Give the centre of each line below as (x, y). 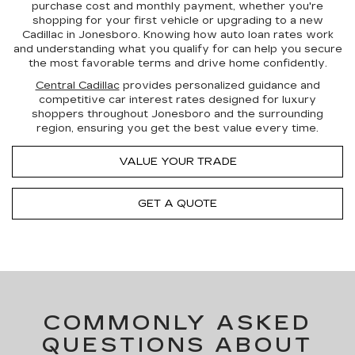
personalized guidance (236, 86)
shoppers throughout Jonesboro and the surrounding (177, 114)
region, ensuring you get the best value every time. (177, 128)
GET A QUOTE (177, 204)
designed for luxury (261, 100)
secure (323, 49)
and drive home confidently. (249, 63)
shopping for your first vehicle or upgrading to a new (177, 21)
